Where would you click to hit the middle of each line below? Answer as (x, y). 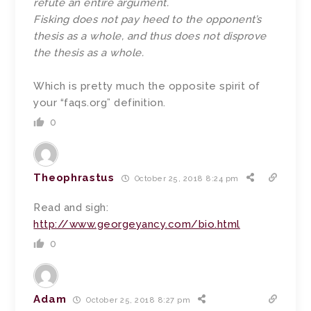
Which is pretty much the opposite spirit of (147, 86)
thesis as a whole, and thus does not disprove (150, 36)
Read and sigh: (71, 208)
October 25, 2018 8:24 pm (185, 178)
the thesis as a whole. (89, 53)
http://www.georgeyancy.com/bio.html (137, 225)
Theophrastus (74, 178)
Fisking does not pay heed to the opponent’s (148, 20)
